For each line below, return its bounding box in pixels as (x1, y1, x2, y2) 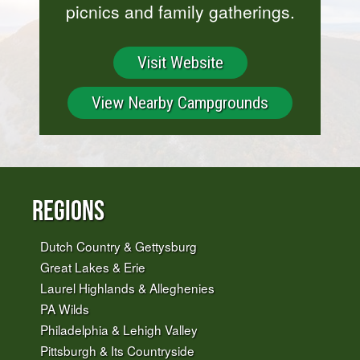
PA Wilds (40, 299, 89, 317)
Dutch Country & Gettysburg (40, 236, 197, 255)
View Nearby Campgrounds (92, 92, 268, 112)
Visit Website (137, 52, 223, 72)
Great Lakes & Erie (40, 257, 145, 276)
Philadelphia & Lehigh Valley (40, 320, 198, 338)
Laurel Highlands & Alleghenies (40, 278, 215, 297)
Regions (32, 194, 104, 226)
